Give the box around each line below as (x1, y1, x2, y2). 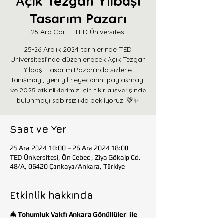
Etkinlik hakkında (10, 189, 93, 200)
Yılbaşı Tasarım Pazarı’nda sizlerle (24, 65, 132, 74)
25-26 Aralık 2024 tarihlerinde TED (24, 45, 132, 54)
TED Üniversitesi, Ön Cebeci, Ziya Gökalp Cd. (10, 153, 141, 161)
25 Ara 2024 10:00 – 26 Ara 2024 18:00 (10, 144, 128, 152)
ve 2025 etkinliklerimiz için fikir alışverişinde (10, 86, 146, 94)
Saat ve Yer (10, 124, 67, 135)
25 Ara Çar (30, 27, 65, 36)
